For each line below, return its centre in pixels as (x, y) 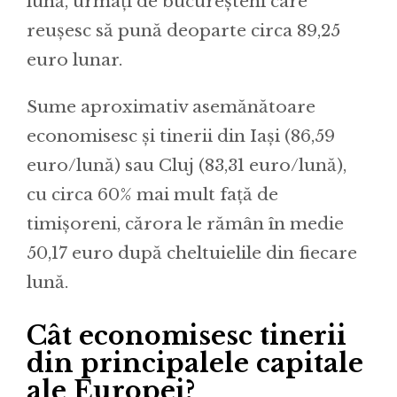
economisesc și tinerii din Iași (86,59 (181, 136)
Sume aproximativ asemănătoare (171, 107)
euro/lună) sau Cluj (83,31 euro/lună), (187, 166)
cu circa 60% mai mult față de (152, 195)
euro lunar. (74, 60)
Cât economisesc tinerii (187, 335)
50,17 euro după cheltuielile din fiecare (192, 253)
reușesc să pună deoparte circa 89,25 (183, 31)
